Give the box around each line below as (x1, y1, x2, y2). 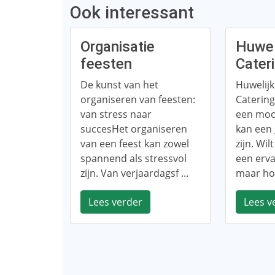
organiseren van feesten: (80, 93, 195, 106)
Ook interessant (70, 2, 194, 23)
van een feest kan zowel (80, 137, 189, 150)
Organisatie (80, 38, 155, 55)
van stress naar (80, 107, 152, 121)
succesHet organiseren (80, 122, 187, 136)
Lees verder (88, 195, 142, 209)
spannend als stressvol (80, 152, 187, 165)
